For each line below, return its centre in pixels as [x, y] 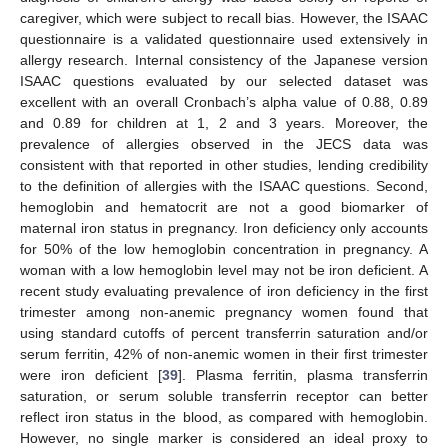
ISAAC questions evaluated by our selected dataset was [224, 80]
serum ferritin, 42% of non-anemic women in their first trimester [224, 353]
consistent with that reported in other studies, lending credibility [224, 164]
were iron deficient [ [91, 374]
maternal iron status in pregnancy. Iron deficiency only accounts [224, 227]
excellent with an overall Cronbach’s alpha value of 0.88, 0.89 [224, 101]
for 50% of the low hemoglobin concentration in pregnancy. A [224, 248]
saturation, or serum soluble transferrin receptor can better [224, 395]
